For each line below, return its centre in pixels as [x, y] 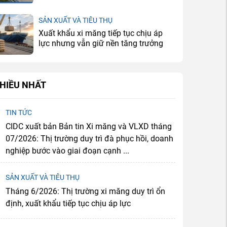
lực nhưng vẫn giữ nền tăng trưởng [101, 43]
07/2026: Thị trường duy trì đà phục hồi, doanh [89, 138]
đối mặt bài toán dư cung [84, 13]
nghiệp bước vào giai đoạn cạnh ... [67, 150]
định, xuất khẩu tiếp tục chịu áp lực [68, 203]
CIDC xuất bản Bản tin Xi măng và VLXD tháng [89, 126]
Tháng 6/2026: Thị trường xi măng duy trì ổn [85, 191]
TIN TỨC [19, 112]
